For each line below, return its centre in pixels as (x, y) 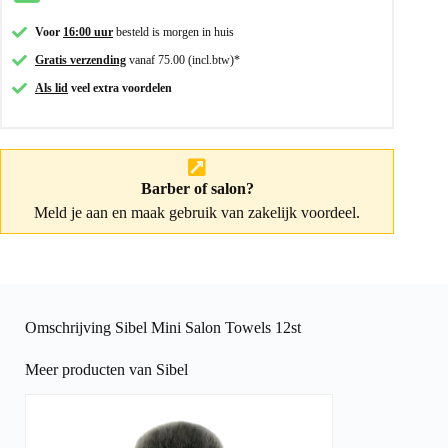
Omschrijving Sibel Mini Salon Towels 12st (163, 328)
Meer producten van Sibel (106, 370)
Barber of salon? (197, 189)
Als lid (51, 88)
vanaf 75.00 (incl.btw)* (183, 60)
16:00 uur (88, 32)
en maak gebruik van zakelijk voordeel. (234, 213)
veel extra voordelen (120, 88)
